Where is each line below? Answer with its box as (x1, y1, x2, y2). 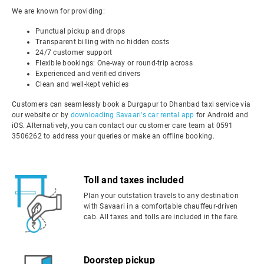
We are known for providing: (12, 7, 105, 15)
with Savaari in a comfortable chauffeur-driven (84, 202, 238, 210)
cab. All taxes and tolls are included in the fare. (84, 213, 239, 221)
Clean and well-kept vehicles (35, 80, 128, 88)
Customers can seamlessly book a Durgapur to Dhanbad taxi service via (12, 100, 250, 108)
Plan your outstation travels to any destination (84, 192, 239, 200)
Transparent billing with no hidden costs (35, 38, 169, 46)
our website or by (12, 111, 71, 119)
